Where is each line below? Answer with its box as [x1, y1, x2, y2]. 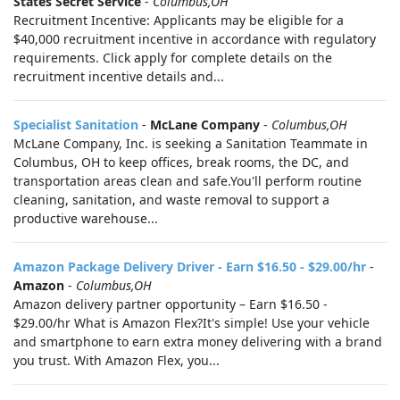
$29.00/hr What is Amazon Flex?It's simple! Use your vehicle [13, 314, 370, 331]
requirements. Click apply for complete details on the [13, 49, 332, 66]
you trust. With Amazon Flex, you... [13, 352, 220, 369]
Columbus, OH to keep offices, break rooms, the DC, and [13, 154, 349, 171]
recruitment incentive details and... [13, 68, 224, 85]
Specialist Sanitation [13, 116, 138, 133]
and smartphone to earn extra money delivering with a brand [13, 333, 382, 350]
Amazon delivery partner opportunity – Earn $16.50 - [13, 296, 328, 312]
